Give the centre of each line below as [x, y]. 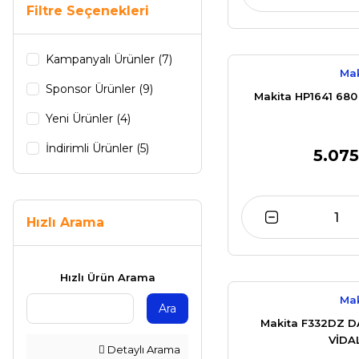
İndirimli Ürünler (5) [97, 148]
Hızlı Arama [65, 222]
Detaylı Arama [143, 349]
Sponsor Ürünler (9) [99, 89]
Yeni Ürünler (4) [88, 119]
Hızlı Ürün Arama [107, 277]
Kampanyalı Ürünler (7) [109, 59]
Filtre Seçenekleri [88, 11]
